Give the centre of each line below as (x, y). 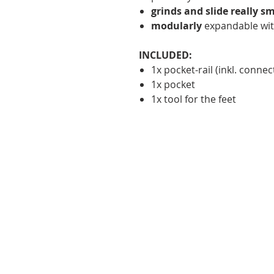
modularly (176, 26)
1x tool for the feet (194, 99)
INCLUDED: (165, 55)
